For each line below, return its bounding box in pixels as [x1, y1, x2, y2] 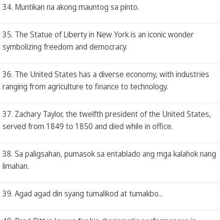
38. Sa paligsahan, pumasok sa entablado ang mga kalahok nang [2, 148, 216, 159]
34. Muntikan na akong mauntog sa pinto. [2, 1, 139, 12]
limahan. [2, 160, 29, 171]
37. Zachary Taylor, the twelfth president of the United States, [2, 108, 211, 119]
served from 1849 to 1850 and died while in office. [2, 120, 173, 132]
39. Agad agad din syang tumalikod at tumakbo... [2, 188, 163, 199]
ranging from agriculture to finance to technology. [2, 81, 168, 92]
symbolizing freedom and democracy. [2, 41, 127, 52]
